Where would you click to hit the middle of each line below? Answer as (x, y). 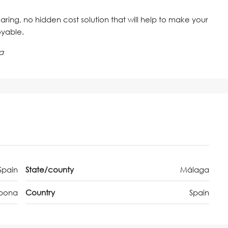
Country (40, 193)
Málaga (195, 170)
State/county (50, 170)
